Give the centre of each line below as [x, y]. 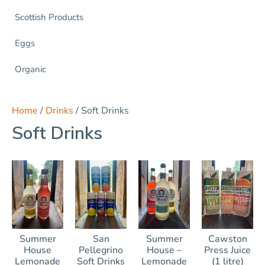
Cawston [227, 239]
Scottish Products [49, 17]
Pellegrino [101, 250]
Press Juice [227, 250]
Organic [30, 70]
